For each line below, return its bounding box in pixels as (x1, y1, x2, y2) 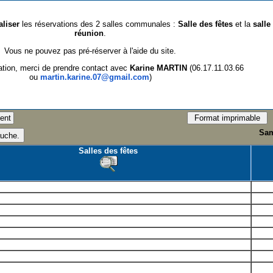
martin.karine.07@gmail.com (40, 72, 149, 82)
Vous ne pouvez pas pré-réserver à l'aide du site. (4, 46, 177, 55)
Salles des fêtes (79, 146, 138, 155)
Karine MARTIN (129, 63, 187, 73)
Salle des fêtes (178, 19, 233, 29)
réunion (74, 29, 104, 38)
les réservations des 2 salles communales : (22, 19, 179, 29)
